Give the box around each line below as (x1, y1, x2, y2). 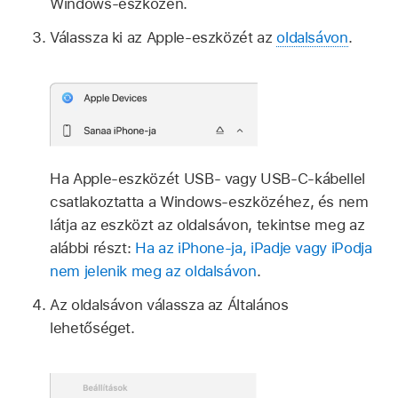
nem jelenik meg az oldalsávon (50, 261, 257, 280)
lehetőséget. (50, 319, 135, 338)
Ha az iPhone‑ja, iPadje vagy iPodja (135, 238, 372, 257)
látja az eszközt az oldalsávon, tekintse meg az (50, 215, 365, 234)
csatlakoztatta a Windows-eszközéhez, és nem (50, 192, 369, 211)
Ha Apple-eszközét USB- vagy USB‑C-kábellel (50, 169, 366, 187)
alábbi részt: (50, 238, 136, 257)
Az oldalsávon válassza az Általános (50, 296, 289, 314)
